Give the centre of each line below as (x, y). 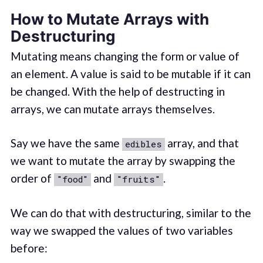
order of (32, 178)
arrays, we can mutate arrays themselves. (112, 109)
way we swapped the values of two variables (122, 230)
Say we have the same (66, 143)
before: (29, 248)
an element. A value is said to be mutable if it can (130, 73)
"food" (72, 179)
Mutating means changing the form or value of (125, 56)
